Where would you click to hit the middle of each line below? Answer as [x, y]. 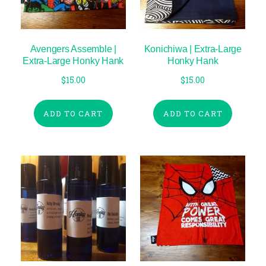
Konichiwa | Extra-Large [193, 49]
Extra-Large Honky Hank [73, 61]
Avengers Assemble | [73, 49]
